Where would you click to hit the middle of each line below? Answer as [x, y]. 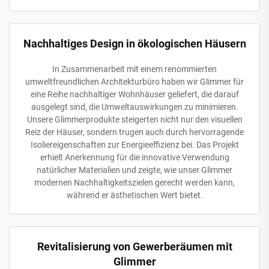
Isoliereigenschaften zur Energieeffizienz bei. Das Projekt [134, 144]
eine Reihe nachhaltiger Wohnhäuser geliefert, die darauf [134, 94]
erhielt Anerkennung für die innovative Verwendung [134, 157]
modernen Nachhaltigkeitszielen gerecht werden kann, [134, 182]
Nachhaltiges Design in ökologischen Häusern [134, 43]
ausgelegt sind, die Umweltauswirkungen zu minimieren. [134, 107]
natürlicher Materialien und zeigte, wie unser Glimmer [134, 170]
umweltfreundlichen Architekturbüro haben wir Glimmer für [134, 81]
